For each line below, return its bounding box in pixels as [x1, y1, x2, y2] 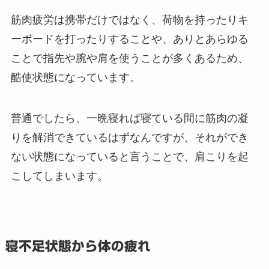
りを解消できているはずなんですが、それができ [10, 131, 249, 144]
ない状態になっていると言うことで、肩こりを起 [10, 151, 249, 163]
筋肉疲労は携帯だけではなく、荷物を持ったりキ [10, 14, 249, 26]
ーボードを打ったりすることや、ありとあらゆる [10, 33, 249, 46]
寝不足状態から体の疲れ [5, 240, 151, 253]
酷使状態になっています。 [10, 71, 141, 84]
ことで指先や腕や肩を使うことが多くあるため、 [10, 52, 249, 65]
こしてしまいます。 [10, 170, 108, 183]
